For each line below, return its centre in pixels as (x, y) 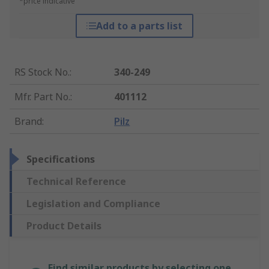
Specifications (61, 159)
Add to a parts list (139, 26)
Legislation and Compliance (93, 204)
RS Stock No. (42, 72)
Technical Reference (76, 182)
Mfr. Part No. (42, 97)
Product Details (64, 226)
